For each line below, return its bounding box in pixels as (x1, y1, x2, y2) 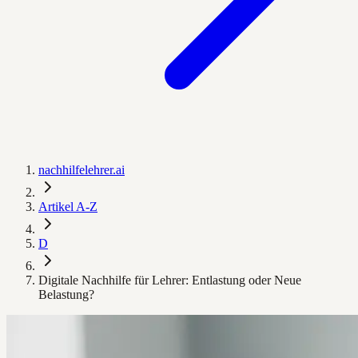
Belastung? (38, 288, 94, 301)
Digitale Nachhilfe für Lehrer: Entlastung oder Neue (38, 273, 301, 287)
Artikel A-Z (38, 200, 97, 213)
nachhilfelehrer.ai (38, 163, 125, 177)
